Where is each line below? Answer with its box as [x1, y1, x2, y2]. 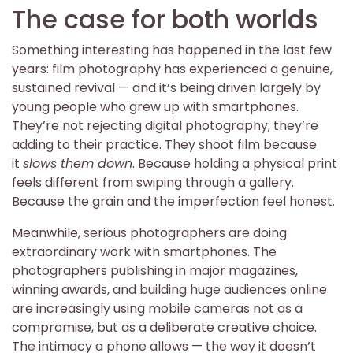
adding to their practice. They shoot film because [12, 135, 317, 154]
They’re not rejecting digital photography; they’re [12, 116, 318, 135]
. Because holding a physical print [132, 154, 337, 173]
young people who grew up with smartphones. [12, 97, 299, 116]
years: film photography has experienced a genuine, [12, 59, 333, 78]
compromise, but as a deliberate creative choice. [12, 318, 317, 336]
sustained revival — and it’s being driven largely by [12, 78, 321, 97]
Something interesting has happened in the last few [12, 40, 332, 59]
